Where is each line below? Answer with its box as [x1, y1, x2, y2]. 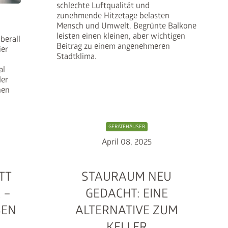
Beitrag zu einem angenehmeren [56, 41, 170, 51]
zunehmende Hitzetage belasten [56, 10, 169, 21]
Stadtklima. [56, 51, 97, 62]
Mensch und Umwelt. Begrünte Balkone [56, 20, 196, 31]
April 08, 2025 [101, 136, 152, 147]
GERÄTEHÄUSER [108, 123, 145, 130]
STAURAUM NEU [81, 169, 172, 184]
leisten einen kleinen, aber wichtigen [56, 31, 185, 41]
